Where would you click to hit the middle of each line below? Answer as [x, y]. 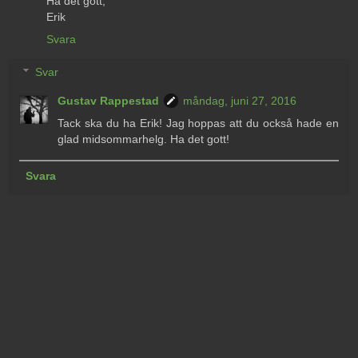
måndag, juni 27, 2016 [240, 101]
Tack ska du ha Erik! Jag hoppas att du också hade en [198, 123]
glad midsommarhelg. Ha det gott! [144, 139]
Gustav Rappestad [109, 101]
